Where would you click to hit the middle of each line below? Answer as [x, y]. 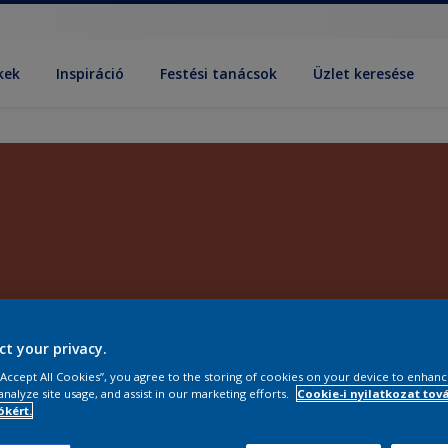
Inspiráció [90, 73]
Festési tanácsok [219, 73]
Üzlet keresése [364, 73]
